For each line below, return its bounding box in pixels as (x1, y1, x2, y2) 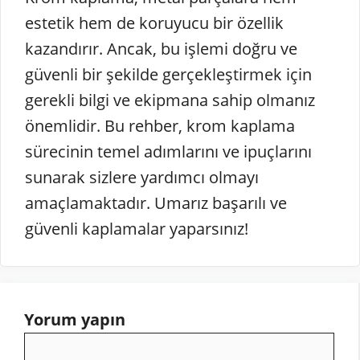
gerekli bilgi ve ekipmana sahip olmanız (25, 88, 315, 111)
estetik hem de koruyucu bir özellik (25, 11, 284, 34)
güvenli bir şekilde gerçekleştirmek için (25, 63, 312, 85)
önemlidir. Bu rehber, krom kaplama (25, 114, 295, 137)
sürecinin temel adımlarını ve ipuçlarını (25, 140, 312, 162)
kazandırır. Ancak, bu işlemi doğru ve (25, 37, 297, 59)
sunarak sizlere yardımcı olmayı (25, 166, 259, 188)
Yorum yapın (24, 308, 125, 330)
